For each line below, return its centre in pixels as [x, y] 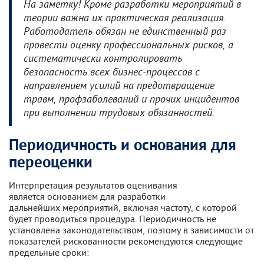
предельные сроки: [49, 252]
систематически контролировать [103, 59]
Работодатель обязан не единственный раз [125, 32]
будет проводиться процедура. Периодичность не [113, 219]
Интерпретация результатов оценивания [93, 185]
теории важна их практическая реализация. [125, 19]
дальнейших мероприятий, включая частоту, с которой [123, 207]
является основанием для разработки [87, 196]
